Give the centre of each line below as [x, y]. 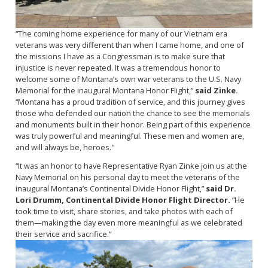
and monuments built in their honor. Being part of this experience [133, 124]
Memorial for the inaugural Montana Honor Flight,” [105, 90]
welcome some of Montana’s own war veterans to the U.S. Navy [128, 79]
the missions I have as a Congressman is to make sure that [120, 56]
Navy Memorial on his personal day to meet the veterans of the [127, 177]
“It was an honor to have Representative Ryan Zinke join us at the [131, 166]
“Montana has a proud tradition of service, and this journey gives [130, 101]
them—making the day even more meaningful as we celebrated [129, 223]
